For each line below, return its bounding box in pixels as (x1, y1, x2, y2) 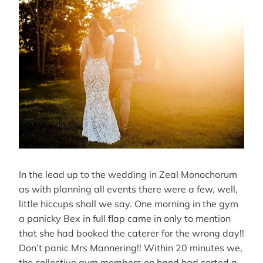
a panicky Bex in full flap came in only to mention (19, 212, 231, 224)
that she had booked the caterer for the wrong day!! (19, 227, 244, 239)
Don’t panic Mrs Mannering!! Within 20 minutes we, (19, 241, 242, 254)
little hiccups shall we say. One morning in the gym (19, 197, 238, 210)
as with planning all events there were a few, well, (19, 183, 238, 195)
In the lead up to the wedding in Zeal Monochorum (19, 168, 237, 180)
